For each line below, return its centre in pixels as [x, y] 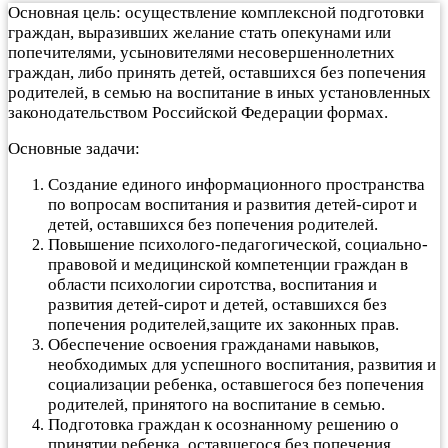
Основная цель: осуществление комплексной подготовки [216, 12]
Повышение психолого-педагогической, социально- [238, 244]
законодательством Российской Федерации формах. [198, 112]
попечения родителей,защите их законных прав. [223, 324]
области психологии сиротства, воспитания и [212, 284]
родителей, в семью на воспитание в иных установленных [219, 92]
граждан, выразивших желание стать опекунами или [199, 32]
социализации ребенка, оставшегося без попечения [236, 384]
